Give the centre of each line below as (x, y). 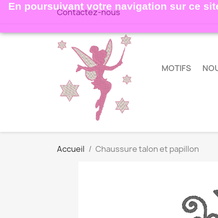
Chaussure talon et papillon (147, 149)
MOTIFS (176, 68)
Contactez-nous (89, 12)
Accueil (71, 149)
